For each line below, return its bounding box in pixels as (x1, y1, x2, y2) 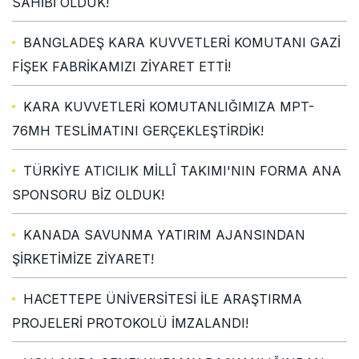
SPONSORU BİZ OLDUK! (12, 186, 164, 203)
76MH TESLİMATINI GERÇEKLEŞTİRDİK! (12, 122, 264, 139)
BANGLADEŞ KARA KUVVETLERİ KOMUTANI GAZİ (23, 34, 341, 50)
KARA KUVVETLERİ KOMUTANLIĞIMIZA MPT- (23, 98, 314, 115)
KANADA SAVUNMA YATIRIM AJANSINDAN (23, 226, 305, 243)
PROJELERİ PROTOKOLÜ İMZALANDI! (12, 314, 248, 331)
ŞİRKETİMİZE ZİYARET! (12, 250, 154, 267)
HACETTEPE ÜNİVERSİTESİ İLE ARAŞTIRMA (23, 290, 302, 307)
